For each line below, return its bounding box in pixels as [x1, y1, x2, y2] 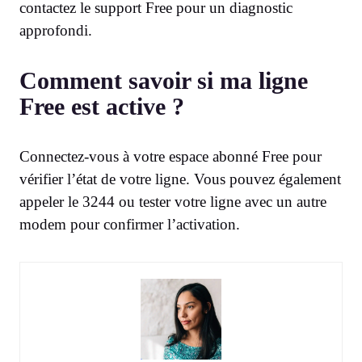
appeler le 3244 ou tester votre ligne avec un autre [19, 192, 326, 210]
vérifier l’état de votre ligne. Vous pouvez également [19, 170, 341, 187]
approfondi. [19, 21, 92, 39]
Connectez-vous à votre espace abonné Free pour [19, 147, 322, 165]
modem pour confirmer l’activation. [19, 215, 240, 233]
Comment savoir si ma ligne [19, 66, 308, 94]
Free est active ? [19, 92, 184, 120]
